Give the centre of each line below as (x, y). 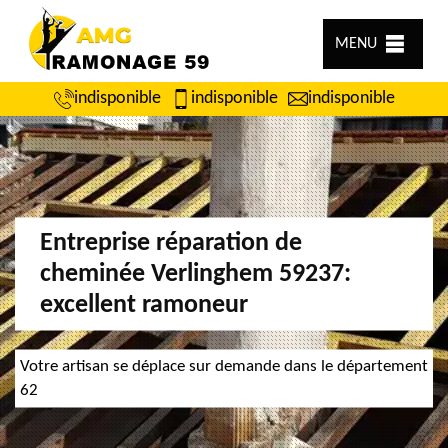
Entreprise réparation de (171, 242)
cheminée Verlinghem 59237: (195, 273)
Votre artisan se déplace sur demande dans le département (224, 365)
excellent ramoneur (144, 304)
